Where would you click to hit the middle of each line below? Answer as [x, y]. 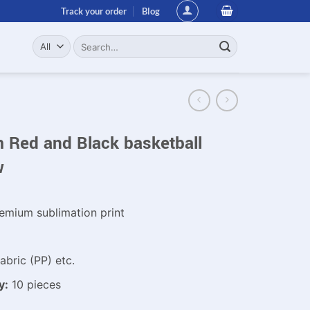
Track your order [93, 11]
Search [88, 41]
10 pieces [34, 284]
